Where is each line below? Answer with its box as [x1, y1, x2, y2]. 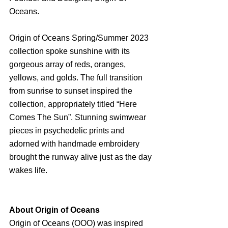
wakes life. [9, 165, 47, 175]
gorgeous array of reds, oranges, [9, 60, 128, 69]
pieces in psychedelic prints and [9, 126, 127, 135]
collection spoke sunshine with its [9, 46, 132, 55]
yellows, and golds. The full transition [9, 73, 145, 82]
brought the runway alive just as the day [9, 152, 154, 161]
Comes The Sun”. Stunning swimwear [9, 112, 148, 122]
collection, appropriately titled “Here [9, 99, 139, 108]
